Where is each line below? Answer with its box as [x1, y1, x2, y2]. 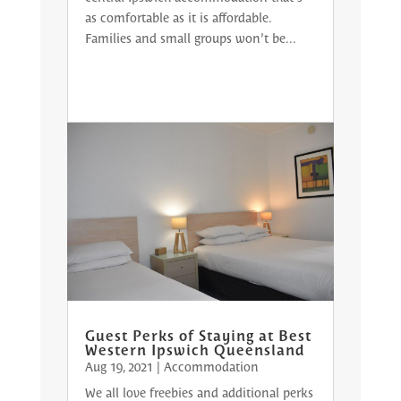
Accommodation [163, 357, 259, 374]
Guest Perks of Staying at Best [84, 325, 311, 344]
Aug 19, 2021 [84, 357, 153, 374]
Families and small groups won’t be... [84, 29, 296, 46]
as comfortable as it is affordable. [84, 8, 270, 25]
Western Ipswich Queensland [84, 339, 305, 358]
